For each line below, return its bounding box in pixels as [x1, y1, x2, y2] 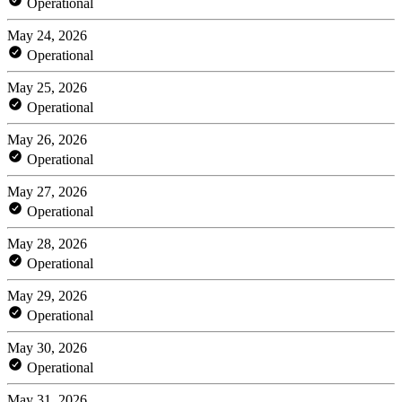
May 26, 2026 [7, 131, 87, 147]
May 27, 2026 [7, 183, 87, 199]
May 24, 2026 [7, 27, 87, 43]
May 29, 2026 [7, 287, 87, 303]
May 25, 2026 [7, 79, 87, 95]
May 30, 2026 [7, 339, 87, 355]
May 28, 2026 [7, 235, 87, 251]
